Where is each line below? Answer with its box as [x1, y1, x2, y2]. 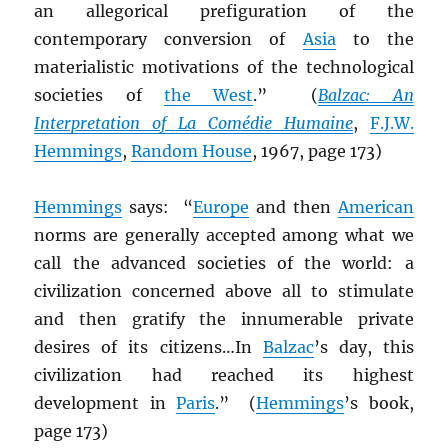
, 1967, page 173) [252, 141, 383, 162]
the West [163, 85, 254, 106]
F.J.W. [369, 113, 414, 134]
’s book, [344, 393, 414, 414]
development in [34, 393, 176, 414]
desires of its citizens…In [34, 337, 263, 358]
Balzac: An [318, 85, 414, 106]
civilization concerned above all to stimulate [34, 281, 414, 302]
